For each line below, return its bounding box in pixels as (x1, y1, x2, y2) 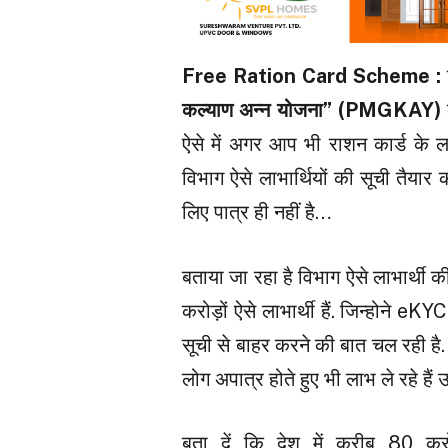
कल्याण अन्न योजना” (181, 97, 332, 122)
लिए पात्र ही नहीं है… (181, 199, 331, 224)
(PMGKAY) (337, 97, 441, 122)
